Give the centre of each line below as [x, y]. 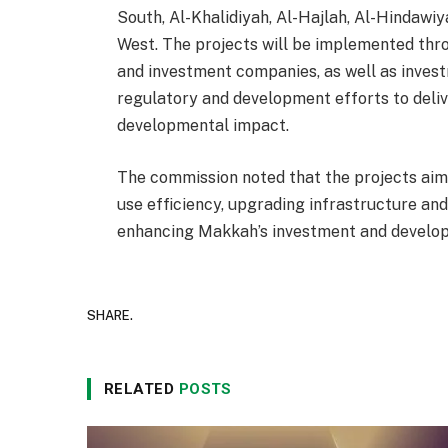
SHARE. [110, 316]
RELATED [141, 388]
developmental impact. [203, 126]
